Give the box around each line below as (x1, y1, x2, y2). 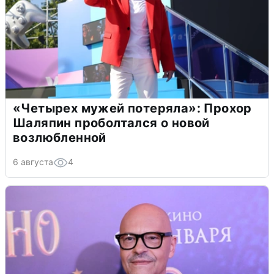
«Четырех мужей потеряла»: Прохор (13, 100, 252, 116)
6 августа (13, 156, 53, 167)
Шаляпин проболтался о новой (13, 115, 210, 130)
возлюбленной (13, 130, 106, 145)
